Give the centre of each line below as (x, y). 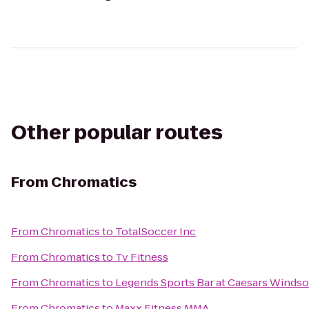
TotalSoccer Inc (156, 231)
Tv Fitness (142, 257)
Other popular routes (117, 133)
